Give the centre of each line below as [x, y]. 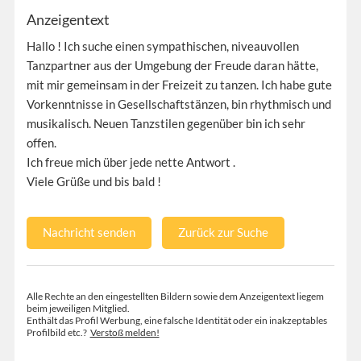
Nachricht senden [89, 232]
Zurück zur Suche [223, 232]
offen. [41, 142]
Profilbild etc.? [58, 332]
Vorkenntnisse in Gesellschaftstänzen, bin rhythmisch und [178, 104]
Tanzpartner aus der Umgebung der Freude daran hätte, [172, 65]
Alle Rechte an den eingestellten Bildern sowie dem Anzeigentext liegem [175, 296]
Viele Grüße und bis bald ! [93, 181]
